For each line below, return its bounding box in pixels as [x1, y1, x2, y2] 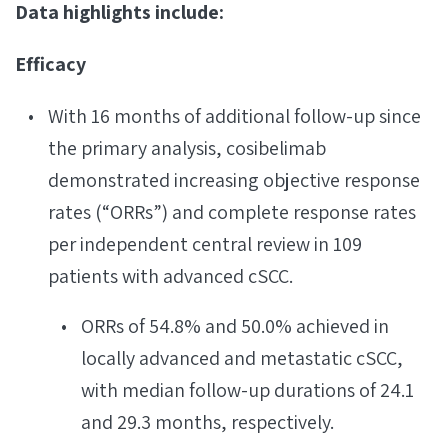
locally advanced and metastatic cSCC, [81, 345, 403, 371]
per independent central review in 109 [48, 231, 362, 257]
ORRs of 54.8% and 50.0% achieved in [81, 313, 389, 339]
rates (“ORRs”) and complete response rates [48, 199, 416, 225]
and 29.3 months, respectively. [81, 409, 334, 435]
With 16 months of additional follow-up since [48, 103, 421, 129]
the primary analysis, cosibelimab [48, 135, 326, 161]
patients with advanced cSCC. [48, 263, 293, 289]
